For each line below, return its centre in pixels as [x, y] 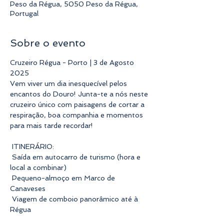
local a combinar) [38, 167]
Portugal [24, 13]
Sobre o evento [48, 43]
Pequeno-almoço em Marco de [63, 178]
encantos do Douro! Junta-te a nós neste [80, 94]
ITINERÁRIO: [32, 146]
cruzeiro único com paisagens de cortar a [78, 104]
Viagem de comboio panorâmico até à [75, 199]
